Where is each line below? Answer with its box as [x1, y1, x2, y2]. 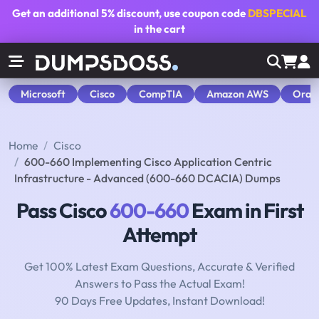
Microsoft [21, 87, 66, 100]
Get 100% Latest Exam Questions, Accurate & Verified [24, 259, 295, 274]
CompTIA [139, 87, 182, 100]
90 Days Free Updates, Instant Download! [54, 293, 265, 308]
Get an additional [12, 6, 101, 20]
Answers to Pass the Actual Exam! [74, 276, 245, 291]
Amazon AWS [206, 87, 268, 100]
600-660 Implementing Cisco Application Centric [24, 155, 272, 169]
